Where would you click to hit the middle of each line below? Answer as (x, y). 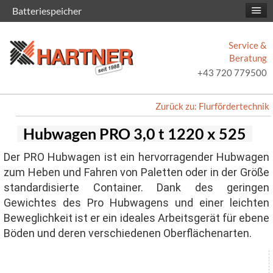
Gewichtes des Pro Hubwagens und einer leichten (136, 203)
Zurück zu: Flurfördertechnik (212, 106)
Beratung (248, 58)
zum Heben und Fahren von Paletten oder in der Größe (136, 172)
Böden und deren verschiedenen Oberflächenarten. (128, 233)
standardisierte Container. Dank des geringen (136, 188)
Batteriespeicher (47, 11)
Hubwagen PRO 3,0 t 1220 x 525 (134, 134)
